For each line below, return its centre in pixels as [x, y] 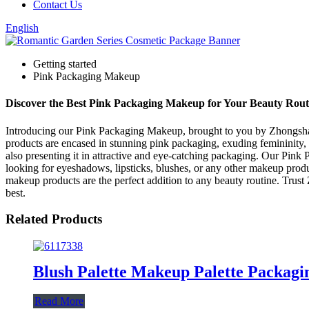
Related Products [54, 219]
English [22, 28]
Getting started [65, 64]
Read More [59, 301]
